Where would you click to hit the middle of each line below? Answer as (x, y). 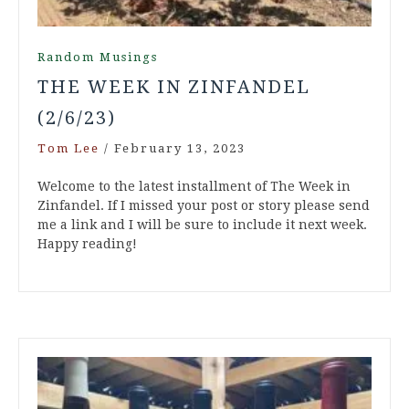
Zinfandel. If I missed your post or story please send (204, 206)
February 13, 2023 (180, 149)
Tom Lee (68, 149)
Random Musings (98, 58)
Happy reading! (87, 244)
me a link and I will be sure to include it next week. (202, 225)
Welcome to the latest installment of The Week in (194, 187)
